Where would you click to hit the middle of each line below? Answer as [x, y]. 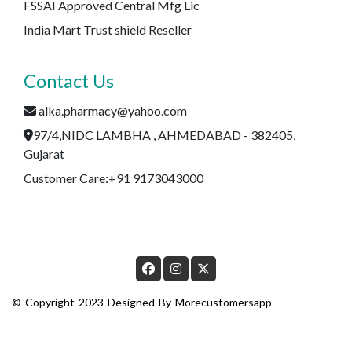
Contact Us [69, 81]
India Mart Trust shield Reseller [108, 29]
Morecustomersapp [224, 302]
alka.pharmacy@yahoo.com [113, 110]
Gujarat [44, 153]
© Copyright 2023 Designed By [93, 302]
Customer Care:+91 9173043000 [114, 178]
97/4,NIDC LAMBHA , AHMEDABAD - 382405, [164, 134]
